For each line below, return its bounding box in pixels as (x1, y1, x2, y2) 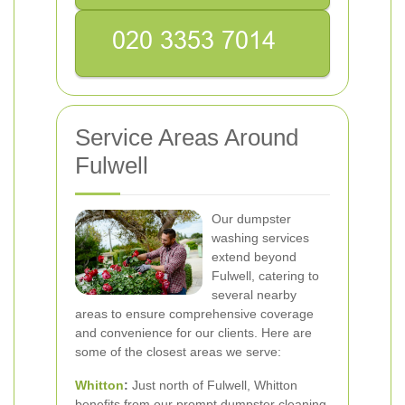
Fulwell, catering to (212, 268, 319, 283)
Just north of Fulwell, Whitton (128, 378, 297, 392)
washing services (212, 231, 309, 245)
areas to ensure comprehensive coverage (75, 306, 314, 321)
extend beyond (212, 250, 297, 264)
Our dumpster (212, 212, 291, 226)
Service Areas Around (75, 124, 298, 151)
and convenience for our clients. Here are (75, 325, 312, 340)
